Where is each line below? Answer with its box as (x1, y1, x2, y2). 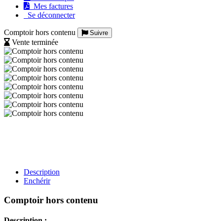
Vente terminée (12, 38, 58, 46)
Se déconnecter (24, 11, 75, 19)
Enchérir (24, 177, 50, 185)
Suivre (88, 29, 108, 37)
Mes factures (30, 2, 73, 10)
